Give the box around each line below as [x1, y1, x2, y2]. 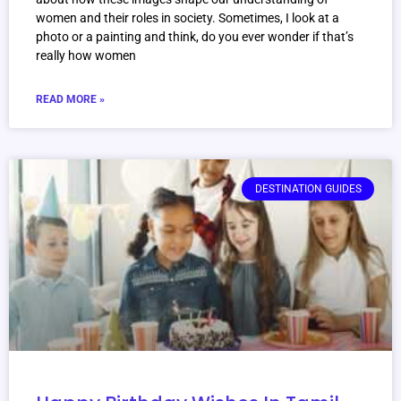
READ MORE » [36, 93, 105, 107]
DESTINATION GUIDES [254, 183, 362, 196]
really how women [36, 48, 136, 64]
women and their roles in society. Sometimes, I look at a [36, 11, 339, 26]
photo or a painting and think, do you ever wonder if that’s [36, 30, 354, 45]
